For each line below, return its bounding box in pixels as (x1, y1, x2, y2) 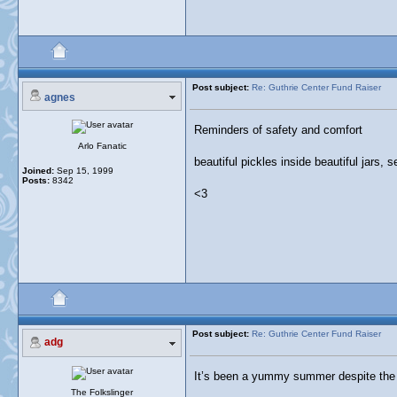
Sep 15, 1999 (54, 166, 113, 175)
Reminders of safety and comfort (194, 123, 362, 136)
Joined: (22, 166, 54, 175)
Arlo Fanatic (77, 141, 127, 151)
